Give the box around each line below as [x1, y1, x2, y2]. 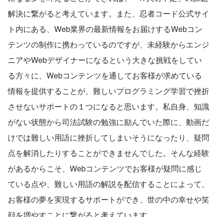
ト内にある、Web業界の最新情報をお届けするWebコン [8, 23, 202, 34]
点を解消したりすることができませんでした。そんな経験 [8, 147, 209, 158]
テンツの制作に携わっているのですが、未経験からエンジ [8, 38, 209, 50]
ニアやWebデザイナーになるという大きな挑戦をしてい [8, 54, 202, 65]
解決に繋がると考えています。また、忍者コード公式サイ [8, 7, 209, 19]
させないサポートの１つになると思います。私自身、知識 [8, 100, 209, 112]
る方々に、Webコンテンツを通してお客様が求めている [8, 69, 202, 81]
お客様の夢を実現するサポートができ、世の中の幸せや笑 [8, 193, 209, 205]
